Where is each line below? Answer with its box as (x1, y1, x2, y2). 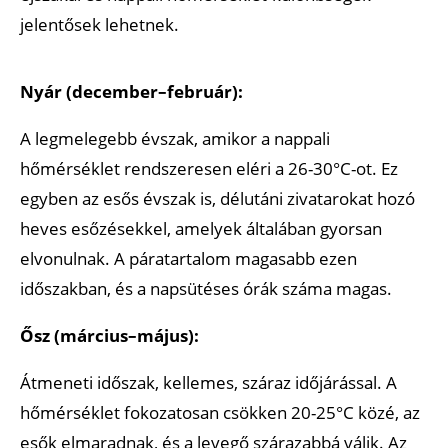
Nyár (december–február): (20, 79, 243, 103)
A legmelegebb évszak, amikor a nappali (20, 126, 330, 150)
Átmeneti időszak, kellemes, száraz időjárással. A (20, 370, 397, 394)
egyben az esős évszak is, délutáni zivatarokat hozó (20, 186, 415, 210)
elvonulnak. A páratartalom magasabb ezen (20, 246, 357, 270)
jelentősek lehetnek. (20, 12, 179, 36)
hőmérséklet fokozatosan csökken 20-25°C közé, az (20, 400, 420, 424)
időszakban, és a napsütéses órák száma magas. (20, 276, 392, 300)
